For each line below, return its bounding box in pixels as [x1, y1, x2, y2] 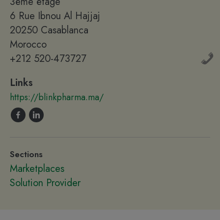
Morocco [10, 37, 47, 52]
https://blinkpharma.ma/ [10, 91, 104, 104]
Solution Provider [10, 176, 81, 190]
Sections [10, 148, 43, 160]
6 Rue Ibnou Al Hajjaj [10, 9, 100, 23]
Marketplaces [10, 162, 64, 176]
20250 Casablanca [10, 23, 88, 37]
